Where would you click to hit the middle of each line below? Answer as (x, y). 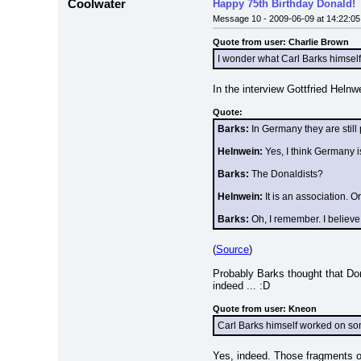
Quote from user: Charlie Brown (281, 42)
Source (232, 249)
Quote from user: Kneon (265, 309)
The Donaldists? (286, 174)
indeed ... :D (241, 286)
